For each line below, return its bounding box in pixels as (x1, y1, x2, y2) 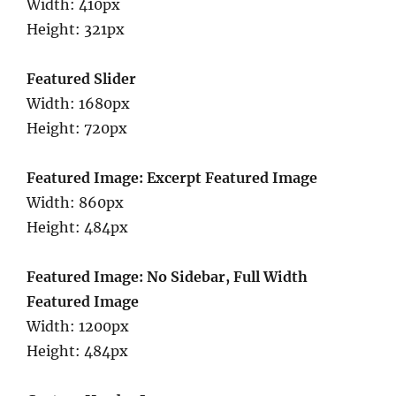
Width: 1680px (27, 95, 130, 112)
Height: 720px (27, 119, 127, 137)
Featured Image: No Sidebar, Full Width (27, 268, 308, 286)
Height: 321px (27, 20, 125, 38)
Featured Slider (27, 70, 136, 88)
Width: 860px (27, 194, 124, 211)
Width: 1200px (27, 317, 129, 335)
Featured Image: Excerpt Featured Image (27, 169, 317, 187)
